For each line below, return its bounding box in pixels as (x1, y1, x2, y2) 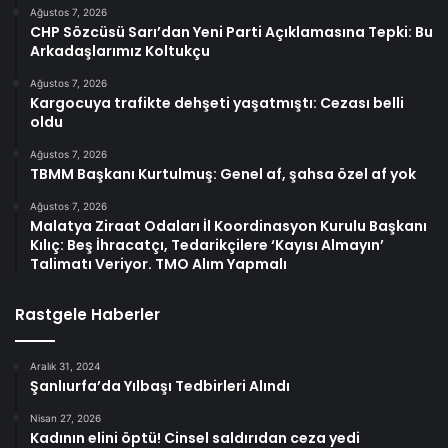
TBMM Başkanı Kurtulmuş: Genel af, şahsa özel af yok (30, 164, 416, 185)
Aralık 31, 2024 (30, 360, 100, 373)
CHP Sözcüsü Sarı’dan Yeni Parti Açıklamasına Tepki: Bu (30, 22, 433, 43)
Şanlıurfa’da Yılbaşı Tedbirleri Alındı (30, 376, 290, 397)
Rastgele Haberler (15, 304, 160, 326)
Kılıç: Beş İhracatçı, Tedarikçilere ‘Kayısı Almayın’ (30, 235, 384, 256)
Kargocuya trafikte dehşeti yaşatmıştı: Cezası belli (30, 93, 404, 114)
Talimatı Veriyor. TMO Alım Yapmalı (30, 254, 287, 275)
